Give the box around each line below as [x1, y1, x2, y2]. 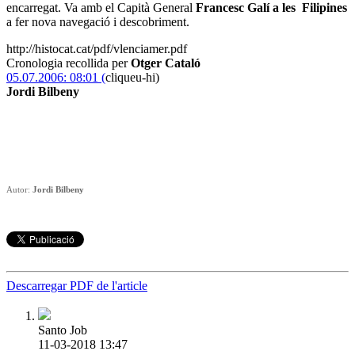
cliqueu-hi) [105, 70, 159, 84]
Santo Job [38, 323, 87, 338]
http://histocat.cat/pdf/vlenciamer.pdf [6, 41, 187, 55]
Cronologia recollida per [6, 55, 131, 70]
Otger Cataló [131, 55, 200, 70]
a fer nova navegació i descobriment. [6, 14, 189, 29]
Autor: [6, 184, 32, 194]
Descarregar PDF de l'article [6, 278, 147, 292]
